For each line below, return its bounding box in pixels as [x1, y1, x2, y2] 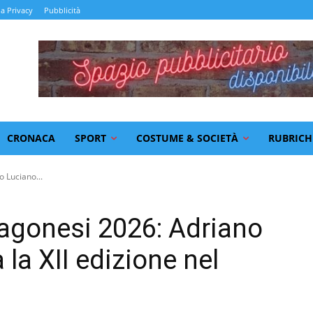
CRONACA [7, 131, 55, 145]
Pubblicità [44, 5, 80, 16]
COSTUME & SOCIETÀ [136, 131, 238, 145]
